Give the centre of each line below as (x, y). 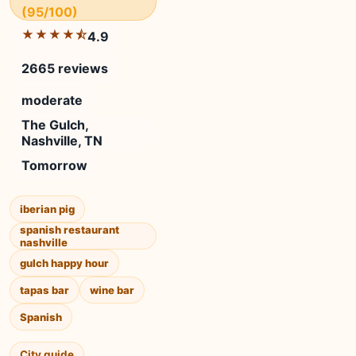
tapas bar (44, 290)
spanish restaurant (70, 230)
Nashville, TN (62, 141)
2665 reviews (65, 68)
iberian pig (47, 209)
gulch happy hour (64, 263)
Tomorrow (54, 165)
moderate (52, 100)
